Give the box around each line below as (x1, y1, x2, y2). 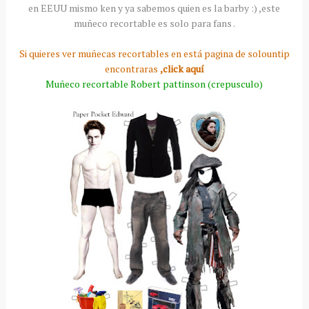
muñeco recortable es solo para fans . (73, 16, 235, 30)
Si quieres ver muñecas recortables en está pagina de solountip (19, 46, 290, 60)
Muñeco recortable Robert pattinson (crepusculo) (46, 77, 263, 90)
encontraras (104, 61, 160, 75)
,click (159, 61, 186, 75)
